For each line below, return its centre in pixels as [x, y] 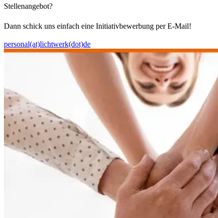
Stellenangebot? [28, 6]
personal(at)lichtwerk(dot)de [47, 44]
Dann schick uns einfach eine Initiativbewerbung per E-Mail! [98, 26]
